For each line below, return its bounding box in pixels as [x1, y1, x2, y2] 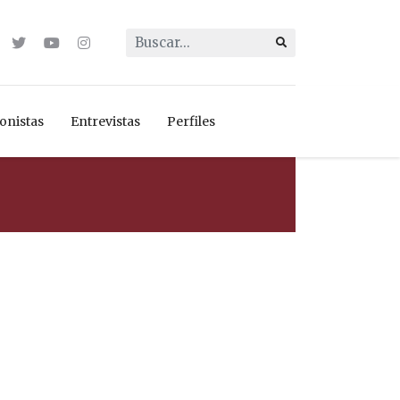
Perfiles [167, 113, 215, 129]
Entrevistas [71, 113, 140, 129]
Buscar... [125, 29, 183, 47]
